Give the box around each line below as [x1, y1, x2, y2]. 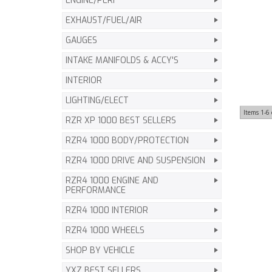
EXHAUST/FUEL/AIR [66, 15, 142, 26]
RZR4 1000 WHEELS [66, 225, 144, 236]
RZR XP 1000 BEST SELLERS [66, 115, 176, 126]
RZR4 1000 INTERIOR [66, 205, 148, 216]
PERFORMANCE [66, 185, 126, 196]
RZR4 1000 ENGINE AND [66, 175, 158, 186]
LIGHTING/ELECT [66, 95, 129, 106]
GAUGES [66, 35, 97, 46]
